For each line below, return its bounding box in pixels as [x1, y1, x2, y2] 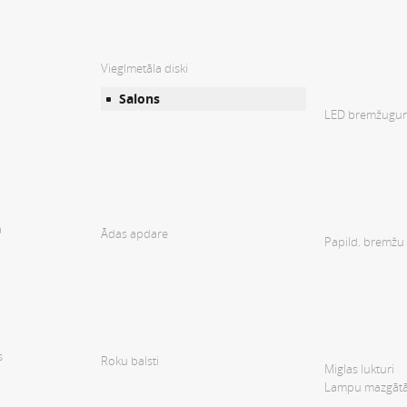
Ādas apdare [101, 225, 168, 243]
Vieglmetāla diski [101, 60, 188, 77]
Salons [119, 90, 160, 108]
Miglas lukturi [324, 361, 394, 378]
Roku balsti [101, 352, 159, 370]
